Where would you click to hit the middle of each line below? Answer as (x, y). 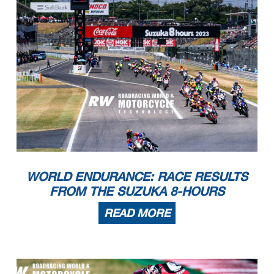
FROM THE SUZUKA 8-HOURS (137, 191)
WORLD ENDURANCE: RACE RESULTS (137, 176)
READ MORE (137, 213)
